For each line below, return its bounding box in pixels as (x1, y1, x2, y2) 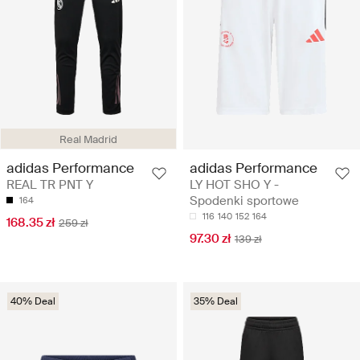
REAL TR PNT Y (6, 176, 93, 193)
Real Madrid (59, 132, 117, 146)
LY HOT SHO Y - (190, 176, 279, 193)
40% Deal (10, 294, 55, 308)
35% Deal (194, 294, 238, 308)
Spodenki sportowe (190, 192, 299, 209)
